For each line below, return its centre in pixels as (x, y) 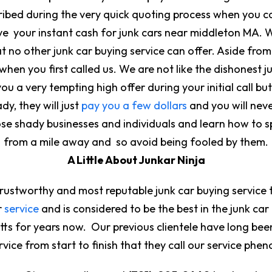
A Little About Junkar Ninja (136, 160)
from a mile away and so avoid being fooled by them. (136, 141)
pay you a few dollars (134, 105)
